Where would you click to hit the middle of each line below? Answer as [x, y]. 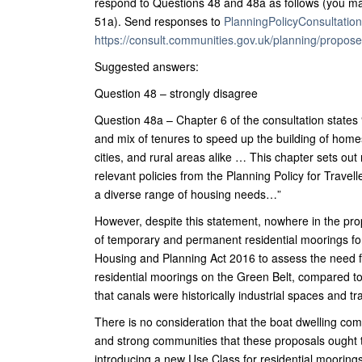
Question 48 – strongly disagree [176, 93]
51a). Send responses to [159, 21]
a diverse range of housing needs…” [188, 194]
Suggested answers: [147, 66]
